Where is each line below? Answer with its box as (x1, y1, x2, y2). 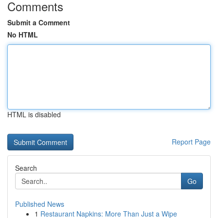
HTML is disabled (7, 109, 61, 119)
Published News (15, 199, 64, 209)
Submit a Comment (7, 18, 70, 27)
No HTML (7, 30, 38, 39)
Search (15, 163, 37, 173)
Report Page (172, 137, 211, 146)
